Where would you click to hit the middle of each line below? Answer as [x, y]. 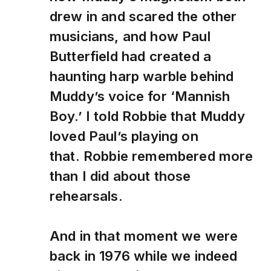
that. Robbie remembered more [152, 155]
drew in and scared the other [143, 16]
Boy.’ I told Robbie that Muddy [147, 116]
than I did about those [120, 175]
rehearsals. [86, 195]
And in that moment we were [144, 235]
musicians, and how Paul [130, 36]
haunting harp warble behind [142, 76]
